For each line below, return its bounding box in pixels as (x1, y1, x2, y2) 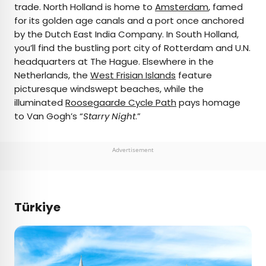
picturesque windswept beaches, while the (14, 83, 204, 96)
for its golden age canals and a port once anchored (14, 14, 244, 27)
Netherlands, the (14, 69, 90, 82)
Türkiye (14, 199, 61, 216)
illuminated (14, 96, 65, 109)
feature (176, 69, 212, 82)
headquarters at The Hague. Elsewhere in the (14, 55, 214, 68)
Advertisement (112, 145, 154, 154)
